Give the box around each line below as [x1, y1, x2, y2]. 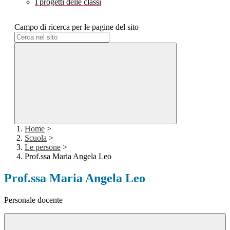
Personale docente [4, 196, 63, 205]
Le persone [25, 143, 61, 152]
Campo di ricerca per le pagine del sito [14, 23, 139, 32]
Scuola [25, 133, 47, 143]
